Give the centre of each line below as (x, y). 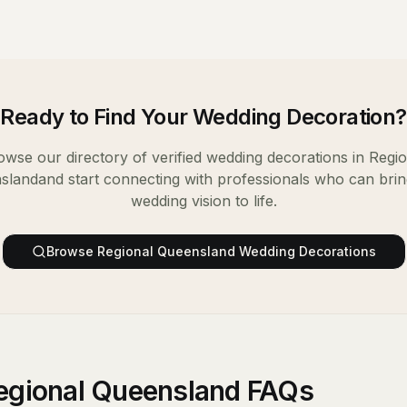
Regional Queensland (166, 251)
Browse (71, 251)
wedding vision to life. (203, 201)
